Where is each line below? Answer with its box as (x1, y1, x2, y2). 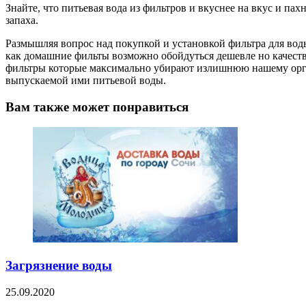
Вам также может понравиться (5, 99, 189, 114)
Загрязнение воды (5, 258, 112, 273)
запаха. (5, 14, 38, 26)
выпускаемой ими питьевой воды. (5, 74, 166, 86)
